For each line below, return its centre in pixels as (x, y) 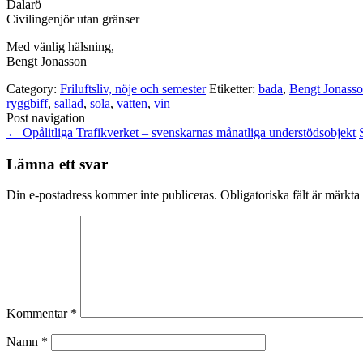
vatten (132, 103)
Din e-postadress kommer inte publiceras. (112, 195)
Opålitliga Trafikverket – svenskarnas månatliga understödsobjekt (188, 132)
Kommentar (38, 314)
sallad (69, 103)
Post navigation (46, 117)
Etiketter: (234, 88)
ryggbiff (27, 103)
